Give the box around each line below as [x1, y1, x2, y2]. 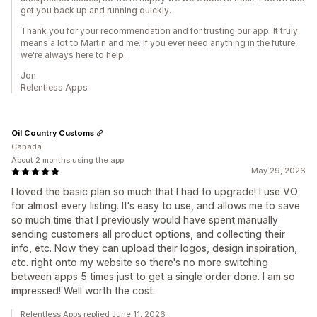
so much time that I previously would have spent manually [11, 214, 278, 226]
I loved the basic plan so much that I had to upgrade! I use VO [11, 185, 298, 198]
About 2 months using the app [11, 155, 124, 166]
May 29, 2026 [251, 166, 306, 176]
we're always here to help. [21, 50, 126, 61]
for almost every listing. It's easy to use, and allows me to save [11, 200, 300, 212]
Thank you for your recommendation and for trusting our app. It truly [21, 25, 298, 37]
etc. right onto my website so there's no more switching [11, 256, 268, 269]
